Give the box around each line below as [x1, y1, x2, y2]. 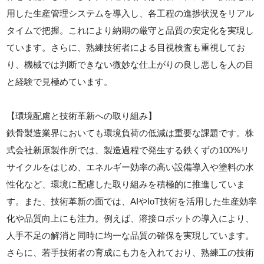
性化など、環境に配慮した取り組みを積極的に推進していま [6, 179, 246, 190]
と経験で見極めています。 [6, 77, 113, 87]
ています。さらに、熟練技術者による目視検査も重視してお [6, 42, 246, 53]
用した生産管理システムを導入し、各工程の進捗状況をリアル [6, 8, 255, 19]
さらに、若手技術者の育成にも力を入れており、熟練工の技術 [6, 247, 255, 258]
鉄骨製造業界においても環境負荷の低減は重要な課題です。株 [6, 128, 255, 138]
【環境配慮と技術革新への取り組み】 [6, 111, 157, 121]
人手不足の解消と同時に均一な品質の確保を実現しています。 [6, 230, 255, 241]
